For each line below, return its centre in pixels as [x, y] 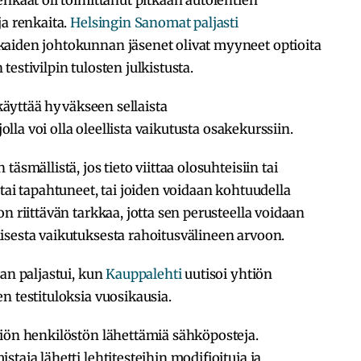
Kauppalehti [144, 274]
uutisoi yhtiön [227, 274]
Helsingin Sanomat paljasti [155, 22]
